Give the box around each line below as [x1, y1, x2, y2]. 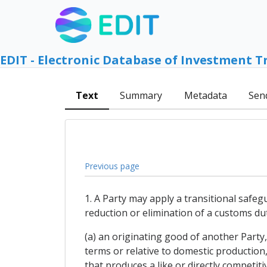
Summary [120, 89, 163, 103]
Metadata [184, 89, 227, 103]
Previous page [84, 160, 139, 172]
